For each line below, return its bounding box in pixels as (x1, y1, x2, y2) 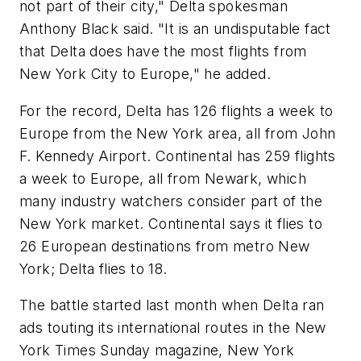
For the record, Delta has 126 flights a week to (19, 102, 334, 119)
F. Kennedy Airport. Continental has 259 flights (19, 147, 336, 164)
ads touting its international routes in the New (19, 319, 326, 337)
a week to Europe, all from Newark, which (19, 169, 306, 187)
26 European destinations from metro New (19, 237, 310, 255)
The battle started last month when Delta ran (19, 297, 325, 314)
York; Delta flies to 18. (19, 259, 168, 277)
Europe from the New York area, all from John (19, 124, 336, 142)
